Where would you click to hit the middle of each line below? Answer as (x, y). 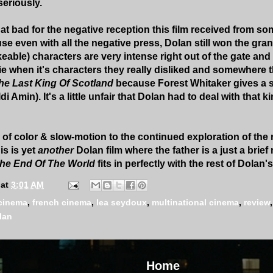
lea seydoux (122, 203)
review (257, 203)
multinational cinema (195, 203)
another (57, 150)
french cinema (62, 203)
